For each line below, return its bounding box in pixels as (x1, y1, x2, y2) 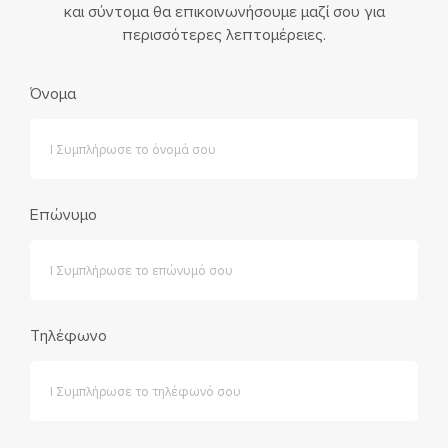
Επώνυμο (30, 204, 97, 225)
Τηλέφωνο (30, 325, 107, 346)
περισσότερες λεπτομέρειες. (122, 24, 326, 45)
